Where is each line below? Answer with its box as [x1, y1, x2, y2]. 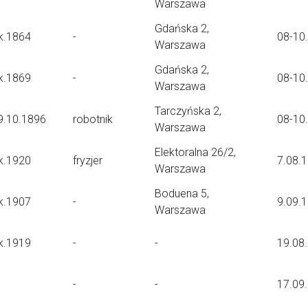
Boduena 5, [155, 187, 209, 200]
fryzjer [73, 154, 102, 167]
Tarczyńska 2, [155, 104, 221, 118]
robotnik [73, 113, 113, 126]
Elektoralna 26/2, [155, 146, 236, 159]
